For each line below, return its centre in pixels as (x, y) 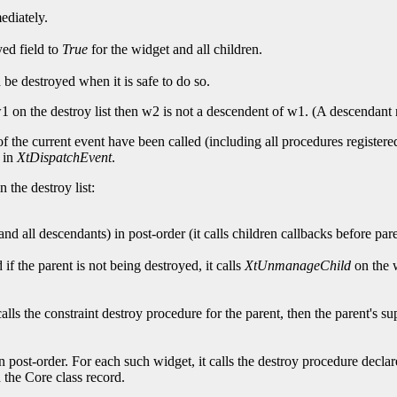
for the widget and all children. (175, 50)
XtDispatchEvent (64, 158)
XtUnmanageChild (298, 266)
